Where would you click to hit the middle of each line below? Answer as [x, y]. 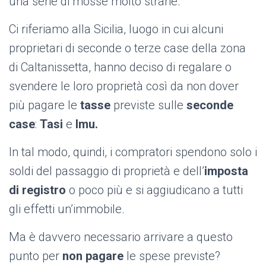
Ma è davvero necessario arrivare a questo [121, 237]
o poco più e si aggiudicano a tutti [154, 190]
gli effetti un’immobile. [67, 209]
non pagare [93, 256]
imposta [226, 171]
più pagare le [45, 105]
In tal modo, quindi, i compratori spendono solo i [133, 152]
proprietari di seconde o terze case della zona [127, 48]
